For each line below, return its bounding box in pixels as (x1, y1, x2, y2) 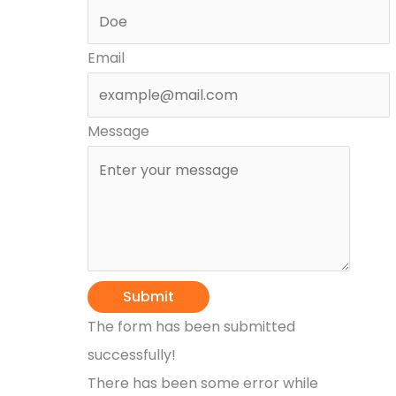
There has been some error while (87, 373, 318, 394)
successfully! (87, 345, 176, 366)
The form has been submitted (87, 316, 295, 338)
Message (87, 121, 149, 142)
